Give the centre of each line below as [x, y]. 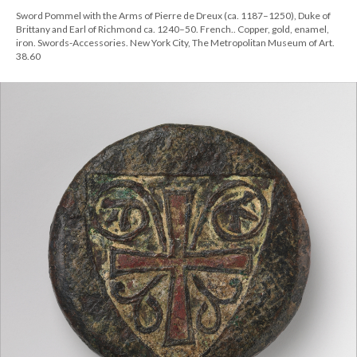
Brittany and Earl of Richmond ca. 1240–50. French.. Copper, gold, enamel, [173, 29]
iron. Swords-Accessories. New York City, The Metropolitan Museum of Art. [175, 42]
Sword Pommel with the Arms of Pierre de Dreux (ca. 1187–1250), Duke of [173, 15]
